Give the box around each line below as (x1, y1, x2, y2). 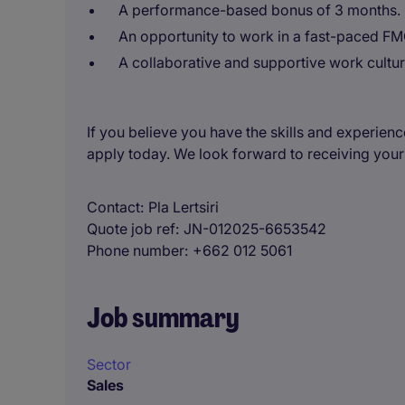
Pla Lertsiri (148, 198, 219, 216)
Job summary (87, 300, 240, 335)
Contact (87, 198, 140, 216)
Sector (87, 355, 131, 373)
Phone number (87, 241, 184, 259)
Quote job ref (87, 220, 175, 238)
